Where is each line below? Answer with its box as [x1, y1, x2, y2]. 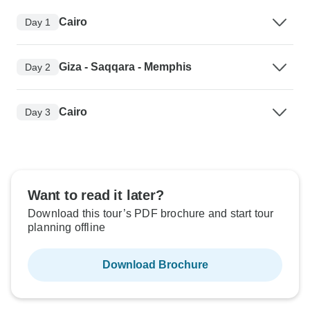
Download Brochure [102, 259, 208, 271]
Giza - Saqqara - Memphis [59, 61, 192, 73]
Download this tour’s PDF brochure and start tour [28, 208, 274, 219]
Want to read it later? [28, 188, 164, 203]
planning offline [28, 221, 106, 233]
